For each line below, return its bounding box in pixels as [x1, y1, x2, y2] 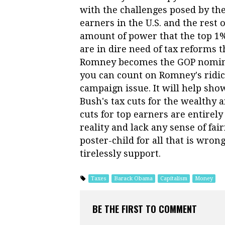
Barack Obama [114, 175, 153, 182]
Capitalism [160, 175, 187, 182]
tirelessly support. [80, 148, 161, 159]
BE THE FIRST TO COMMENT [92, 202, 197, 215]
